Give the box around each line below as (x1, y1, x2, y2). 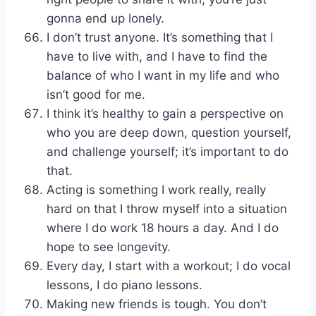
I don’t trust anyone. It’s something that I (47, 30, 273, 45)
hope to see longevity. (47, 240, 171, 255)
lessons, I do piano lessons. (47, 278, 202, 293)
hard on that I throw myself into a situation (47, 202, 287, 217)
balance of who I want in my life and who (47, 68, 279, 83)
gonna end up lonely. (47, 11, 164, 26)
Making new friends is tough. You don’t (47, 297, 267, 312)
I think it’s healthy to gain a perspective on (47, 107, 284, 121)
